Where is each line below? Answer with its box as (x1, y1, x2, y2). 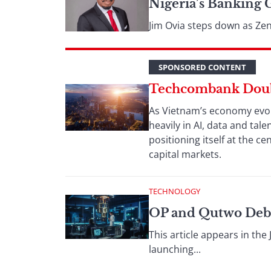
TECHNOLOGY (149, 186, 200, 197)
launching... (149, 243, 201, 256)
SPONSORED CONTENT (158, 62, 246, 73)
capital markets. (149, 148, 221, 161)
